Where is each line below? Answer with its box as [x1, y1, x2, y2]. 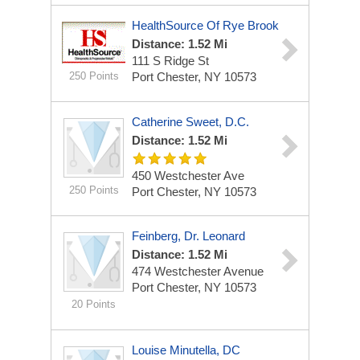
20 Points [72, 298, 116, 310]
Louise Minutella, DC [132, 343, 240, 357]
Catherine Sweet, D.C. [132, 115, 249, 129]
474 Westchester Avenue [132, 264, 264, 278]
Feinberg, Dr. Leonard [132, 229, 245, 243]
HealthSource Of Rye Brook [132, 18, 279, 32]
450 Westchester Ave [132, 169, 244, 182]
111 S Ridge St [132, 54, 209, 67]
